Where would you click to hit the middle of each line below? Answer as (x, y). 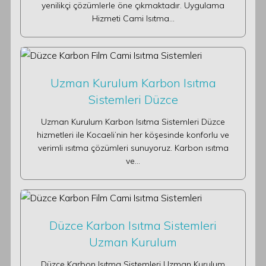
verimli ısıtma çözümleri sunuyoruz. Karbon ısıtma (133, 148)
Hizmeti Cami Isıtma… (133, 18)
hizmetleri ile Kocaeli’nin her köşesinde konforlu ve (133, 135)
